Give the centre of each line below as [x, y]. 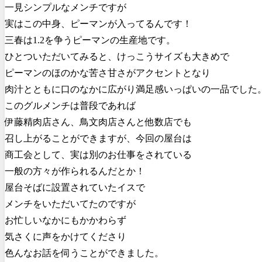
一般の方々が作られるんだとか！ [75, 171]
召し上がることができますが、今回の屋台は [98, 138]
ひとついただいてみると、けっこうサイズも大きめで [117, 56]
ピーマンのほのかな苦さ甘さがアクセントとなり [108, 73]
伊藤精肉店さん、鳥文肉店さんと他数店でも [98, 122]
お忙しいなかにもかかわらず [65, 220]
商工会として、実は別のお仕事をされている [98, 154]
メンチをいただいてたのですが [70, 204]
